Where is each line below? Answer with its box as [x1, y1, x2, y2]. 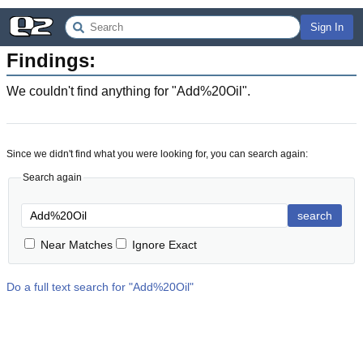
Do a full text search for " [6, 280, 133, 293]
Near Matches [41, 238, 113, 251]
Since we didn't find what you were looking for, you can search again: [6, 148, 308, 160]
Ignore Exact [132, 238, 197, 251]
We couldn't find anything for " [6, 84, 177, 98]
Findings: [6, 49, 96, 71]
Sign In [310, 21, 344, 33]
